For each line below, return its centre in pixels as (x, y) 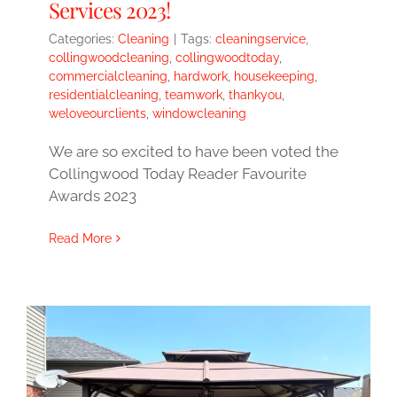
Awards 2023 (93, 196)
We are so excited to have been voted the (194, 152)
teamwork (194, 95)
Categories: (83, 39)
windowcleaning (199, 114)
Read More (80, 239)
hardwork (201, 77)
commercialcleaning (108, 77)
